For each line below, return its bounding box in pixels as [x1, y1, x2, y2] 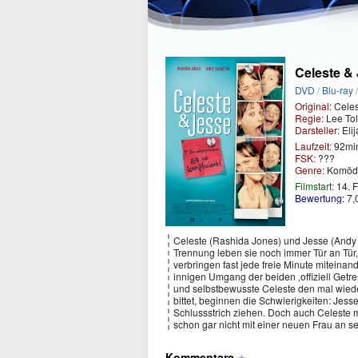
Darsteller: [295, 123, 340, 137]
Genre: [295, 163, 324, 177]
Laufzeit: [295, 139, 332, 153]
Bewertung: [295, 191, 344, 205]
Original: [295, 99, 332, 113]
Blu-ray [322, 83, 353, 97]
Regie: [295, 111, 324, 125]
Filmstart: [295, 179, 334, 193]
